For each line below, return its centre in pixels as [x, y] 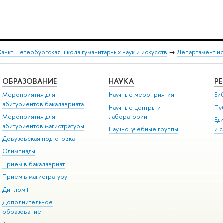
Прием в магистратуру [35, 177]
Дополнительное [27, 202]
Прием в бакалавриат [33, 164]
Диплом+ [16, 189]
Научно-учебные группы [143, 129]
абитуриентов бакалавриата [43, 104]
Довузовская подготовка [38, 139]
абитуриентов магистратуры [43, 126]
